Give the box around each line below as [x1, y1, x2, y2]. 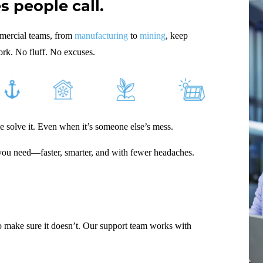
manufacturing [75, 31, 128, 41]
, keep [166, 31, 188, 41]
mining [140, 31, 166, 41]
